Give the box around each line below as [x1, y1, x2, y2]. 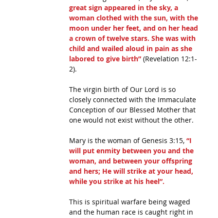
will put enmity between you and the [69, 146, 196, 155]
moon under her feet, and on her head [69, 23, 200, 33]
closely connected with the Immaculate [69, 95, 198, 104]
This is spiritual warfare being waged [69, 197, 192, 206]
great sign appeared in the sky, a [69, 3, 180, 12]
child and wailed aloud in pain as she [69, 44, 194, 53]
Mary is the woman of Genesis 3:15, [69, 136, 186, 145]
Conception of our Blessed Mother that [69, 105, 198, 114]
